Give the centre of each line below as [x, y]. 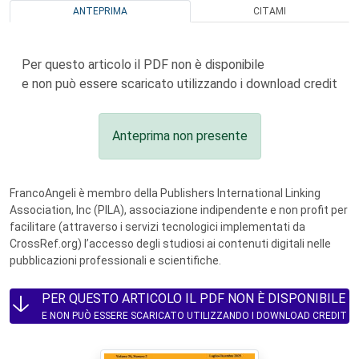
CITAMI [270, 11]
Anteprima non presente [179, 136]
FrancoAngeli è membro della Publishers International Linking [165, 193]
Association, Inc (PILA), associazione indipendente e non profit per [179, 210]
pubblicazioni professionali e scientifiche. [115, 260]
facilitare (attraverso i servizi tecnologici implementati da [157, 227]
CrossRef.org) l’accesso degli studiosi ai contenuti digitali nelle [170, 244]
